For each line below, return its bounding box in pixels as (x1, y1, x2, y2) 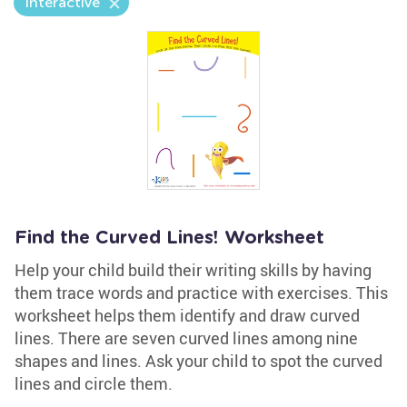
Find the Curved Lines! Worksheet (15, 229, 324, 247)
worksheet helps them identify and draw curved (15, 304, 360, 326)
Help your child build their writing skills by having (15, 259, 372, 281)
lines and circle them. (15, 372, 173, 394)
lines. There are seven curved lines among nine (15, 327, 358, 349)
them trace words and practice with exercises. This (15, 282, 388, 303)
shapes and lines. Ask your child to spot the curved (15, 350, 382, 372)
